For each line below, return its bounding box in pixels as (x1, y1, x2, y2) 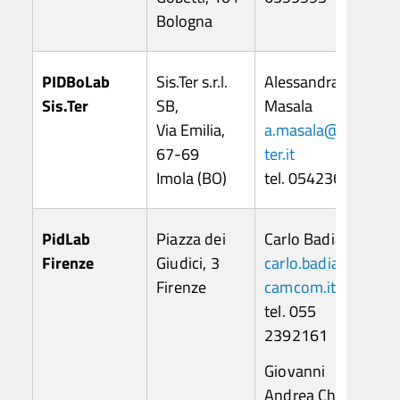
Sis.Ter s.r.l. (156, 70, 228, 95)
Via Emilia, (156, 118, 225, 143)
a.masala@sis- (264, 118, 365, 143)
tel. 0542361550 (264, 166, 378, 191)
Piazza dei (156, 227, 226, 252)
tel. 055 (264, 299, 317, 324)
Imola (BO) (156, 166, 227, 191)
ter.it (264, 142, 295, 167)
